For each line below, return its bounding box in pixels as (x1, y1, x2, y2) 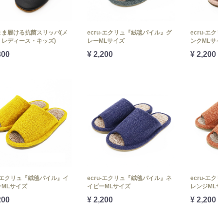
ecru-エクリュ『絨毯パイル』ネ (87, 174, 172, 182)
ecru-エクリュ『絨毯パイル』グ (87, 29, 172, 36)
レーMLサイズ (87, 37, 125, 44)
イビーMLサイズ (87, 182, 130, 190)
